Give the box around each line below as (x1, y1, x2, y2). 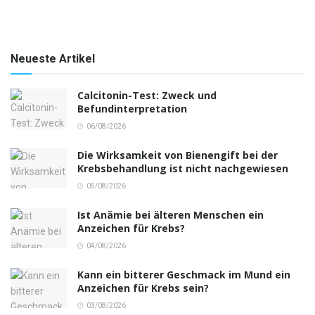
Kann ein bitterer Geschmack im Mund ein (77, 267, 290, 281)
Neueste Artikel (11, 51, 95, 65)
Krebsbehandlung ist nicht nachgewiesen (77, 161, 288, 175)
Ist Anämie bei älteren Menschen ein (77, 207, 264, 221)
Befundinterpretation (77, 101, 187, 115)
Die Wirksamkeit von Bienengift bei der (77, 148, 278, 162)
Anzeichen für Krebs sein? (77, 281, 209, 295)
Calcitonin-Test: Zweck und (77, 88, 217, 102)
